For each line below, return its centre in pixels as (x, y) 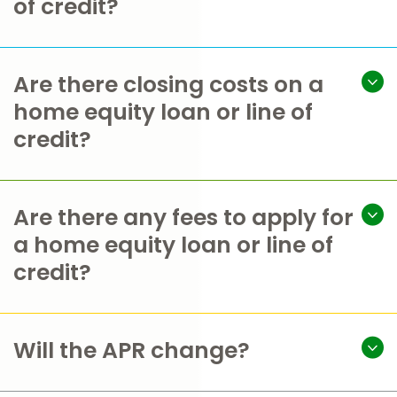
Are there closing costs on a (168, 85)
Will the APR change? (132, 350)
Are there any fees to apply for (183, 218)
